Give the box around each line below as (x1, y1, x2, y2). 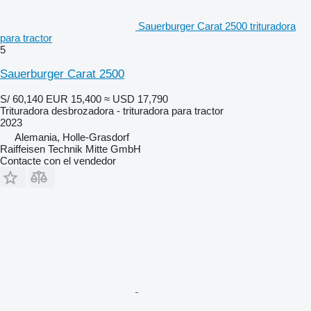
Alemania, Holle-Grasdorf (15, 131, 129, 143)
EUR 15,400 (46, 92, 101, 105)
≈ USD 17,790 (104, 92, 168, 105)
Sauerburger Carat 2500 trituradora (138, 19, 296, 32)
